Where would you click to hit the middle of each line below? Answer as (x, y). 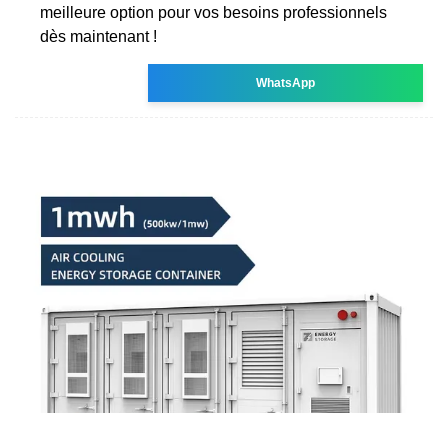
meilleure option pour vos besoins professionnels (213, 12)
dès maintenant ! (98, 36)
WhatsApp (286, 82)
